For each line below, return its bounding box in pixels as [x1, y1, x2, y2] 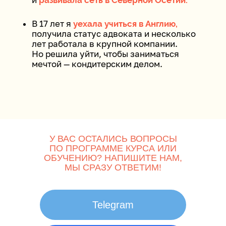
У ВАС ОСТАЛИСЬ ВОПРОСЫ [49, 134, 177, 144]
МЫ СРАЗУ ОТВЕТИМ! [65, 162, 161, 173]
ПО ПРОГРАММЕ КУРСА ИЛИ [49, 143, 177, 153]
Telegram [92, 199, 134, 210]
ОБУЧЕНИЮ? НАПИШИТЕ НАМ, [44, 153, 182, 163]
